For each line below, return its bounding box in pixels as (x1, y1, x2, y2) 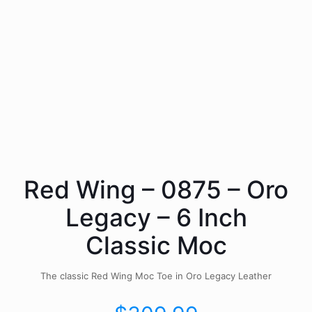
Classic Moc (85, 230, 227, 260)
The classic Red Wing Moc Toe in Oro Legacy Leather (40, 270, 272, 281)
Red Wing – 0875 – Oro (24, 174, 288, 204)
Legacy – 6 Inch (65, 202, 247, 232)
